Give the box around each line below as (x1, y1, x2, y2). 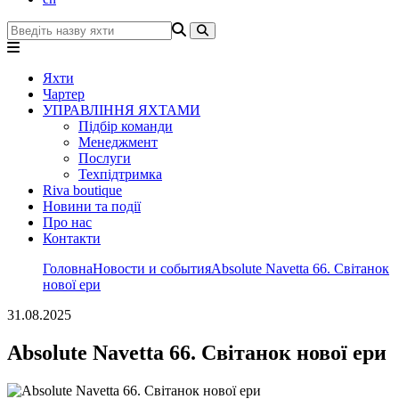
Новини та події (43, 199, 141, 214)
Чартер (43, 86, 85, 102)
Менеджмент (78, 134, 158, 150)
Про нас (43, 215, 92, 230)
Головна (43, 261, 93, 276)
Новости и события (93, 261, 211, 276)
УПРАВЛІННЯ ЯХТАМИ (43, 102, 200, 118)
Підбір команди (78, 118, 173, 134)
